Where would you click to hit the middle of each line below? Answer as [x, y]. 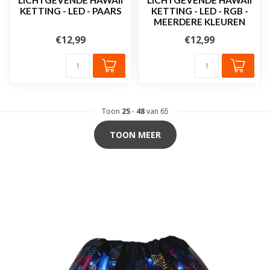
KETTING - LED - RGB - [199, 11]
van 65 [156, 111]
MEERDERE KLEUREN [199, 21]
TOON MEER [135, 134]
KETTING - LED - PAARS [71, 11]
